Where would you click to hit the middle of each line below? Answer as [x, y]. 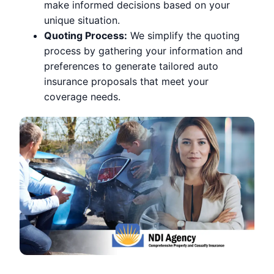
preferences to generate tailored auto [131, 66]
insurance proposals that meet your [126, 81]
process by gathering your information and [143, 50]
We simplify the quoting [183, 35]
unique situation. [82, 20]
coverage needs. [82, 96]
